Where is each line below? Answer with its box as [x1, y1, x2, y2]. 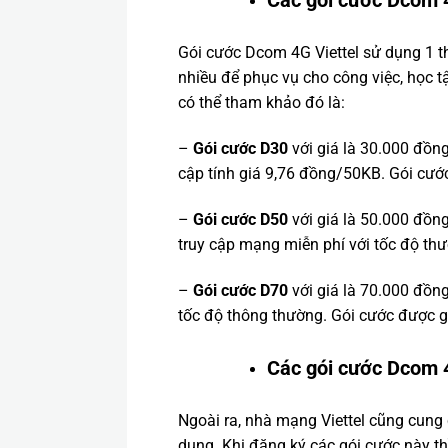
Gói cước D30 [192, 139, 288, 159]
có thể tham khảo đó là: [177, 93, 345, 113]
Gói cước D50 [192, 209, 288, 229]
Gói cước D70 [192, 280, 288, 300]
